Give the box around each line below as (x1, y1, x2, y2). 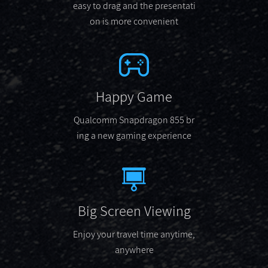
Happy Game (96, 86, 172, 106)
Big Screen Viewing (77, 200, 191, 220)
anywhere (114, 243, 154, 256)
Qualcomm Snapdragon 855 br (74, 113, 194, 126)
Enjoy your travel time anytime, (73, 227, 195, 240)
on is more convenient (90, 14, 178, 28)
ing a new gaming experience (77, 129, 191, 142)
